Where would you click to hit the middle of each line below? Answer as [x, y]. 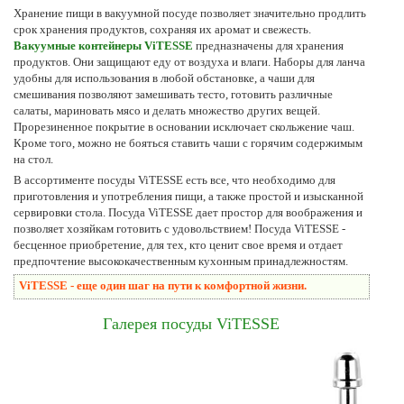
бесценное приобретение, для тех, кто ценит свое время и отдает [178, 244]
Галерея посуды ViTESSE [192, 323]
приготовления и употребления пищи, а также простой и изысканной [188, 196]
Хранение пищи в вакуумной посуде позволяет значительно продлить [190, 13]
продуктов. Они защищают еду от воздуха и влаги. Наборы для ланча [189, 61]
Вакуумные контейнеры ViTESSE [103, 45]
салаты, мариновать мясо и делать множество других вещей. [167, 110]
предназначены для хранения [268, 45]
